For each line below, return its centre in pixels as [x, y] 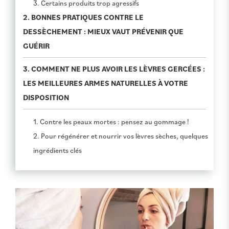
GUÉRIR [36, 46]
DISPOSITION [47, 98]
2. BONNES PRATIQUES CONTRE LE [83, 17]
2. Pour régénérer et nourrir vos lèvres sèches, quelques [121, 136]
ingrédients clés [58, 150]
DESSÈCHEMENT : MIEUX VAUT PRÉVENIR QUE [103, 32]
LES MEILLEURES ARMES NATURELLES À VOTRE [106, 83]
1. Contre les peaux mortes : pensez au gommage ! [111, 122]
